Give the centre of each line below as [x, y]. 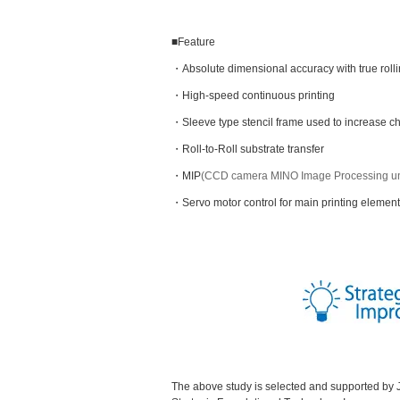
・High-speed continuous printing [253, 96]
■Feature [193, 42]
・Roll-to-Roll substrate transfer [248, 149]
